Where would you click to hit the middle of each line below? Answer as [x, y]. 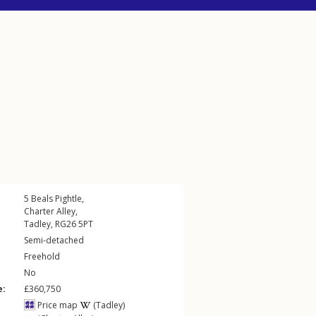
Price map [56, 305]
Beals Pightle [56, 199]
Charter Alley [50, 211]
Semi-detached [54, 240]
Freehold [42, 256]
